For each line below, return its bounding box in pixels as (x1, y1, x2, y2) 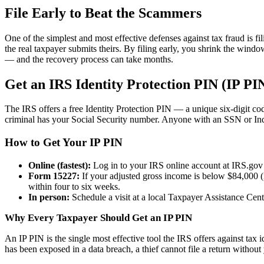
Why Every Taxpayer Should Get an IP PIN (5, 212, 192, 223)
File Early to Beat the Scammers (5, 5, 202, 21)
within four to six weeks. (28, 181, 120, 192)
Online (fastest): (28, 160, 91, 170)
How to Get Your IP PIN (5, 136, 123, 149)
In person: (28, 192, 70, 202)
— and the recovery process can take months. (5, 54, 173, 64)
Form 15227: (28, 170, 80, 181)
